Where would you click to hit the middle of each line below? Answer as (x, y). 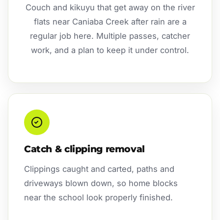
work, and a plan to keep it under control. (110, 50)
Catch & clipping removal (84, 149)
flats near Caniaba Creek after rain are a (110, 22)
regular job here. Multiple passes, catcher (110, 36)
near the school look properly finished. (98, 198)
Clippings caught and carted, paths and (99, 169)
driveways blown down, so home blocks (101, 183)
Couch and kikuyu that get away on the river (110, 8)
